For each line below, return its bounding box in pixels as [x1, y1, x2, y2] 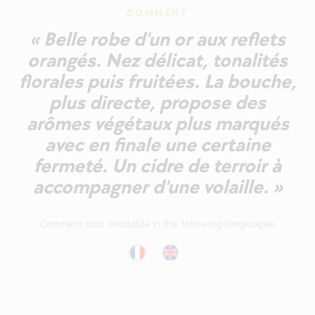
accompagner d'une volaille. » [32, 175, 283, 199]
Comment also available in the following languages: [39, 217, 276, 229]
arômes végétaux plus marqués [26, 112, 289, 136]
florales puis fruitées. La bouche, [18, 70, 297, 94]
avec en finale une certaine [44, 133, 271, 157]
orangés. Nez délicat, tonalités [27, 49, 288, 72]
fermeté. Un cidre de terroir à [34, 154, 281, 178]
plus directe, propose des [49, 91, 266, 115]
